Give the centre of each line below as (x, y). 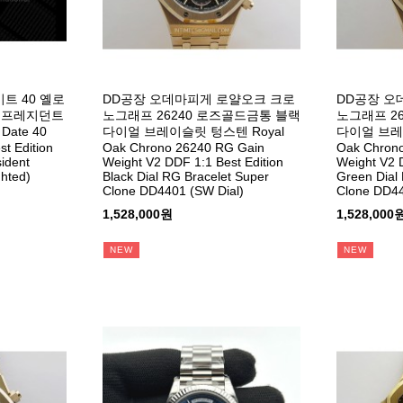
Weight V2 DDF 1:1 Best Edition (193, 162)
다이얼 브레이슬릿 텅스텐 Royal (193, 132)
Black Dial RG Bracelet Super (185, 177)
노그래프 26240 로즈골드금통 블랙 (201, 116)
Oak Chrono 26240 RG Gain (183, 148)
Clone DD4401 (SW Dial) (173, 191)
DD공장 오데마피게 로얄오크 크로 (198, 99)
